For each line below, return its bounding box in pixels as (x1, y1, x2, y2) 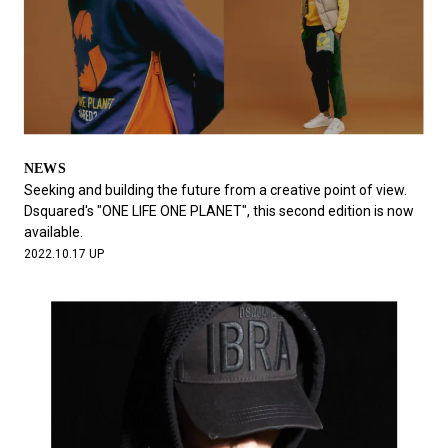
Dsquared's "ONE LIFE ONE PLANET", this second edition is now (23, 203, 414, 220)
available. (23, 224, 83, 241)
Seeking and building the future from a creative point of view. (23, 182, 407, 199)
